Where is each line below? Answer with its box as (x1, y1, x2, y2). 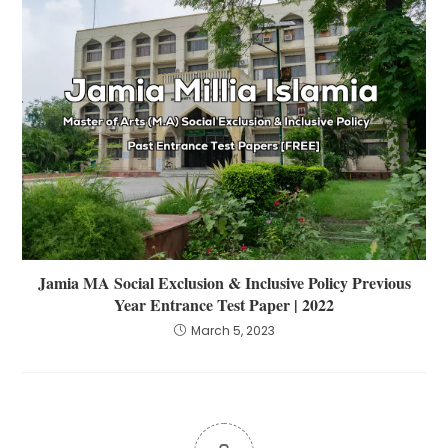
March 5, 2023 (190, 321, 275, 339)
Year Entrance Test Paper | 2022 (114, 292, 334, 316)
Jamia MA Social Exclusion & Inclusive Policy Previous (37, 270, 411, 294)
